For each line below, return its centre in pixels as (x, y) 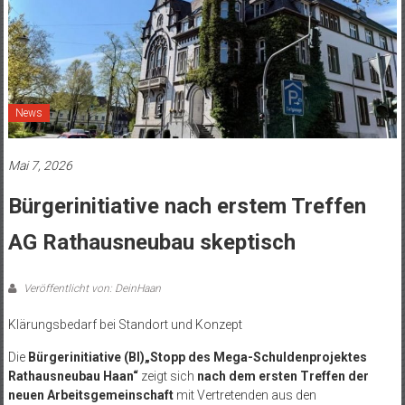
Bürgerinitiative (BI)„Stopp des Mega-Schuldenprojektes (197, 357)
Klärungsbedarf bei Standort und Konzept (125, 324)
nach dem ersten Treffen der (283, 376)
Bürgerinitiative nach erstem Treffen (187, 206)
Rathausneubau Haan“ (73, 376)
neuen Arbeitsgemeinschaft (90, 395)
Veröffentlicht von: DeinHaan (90, 288)
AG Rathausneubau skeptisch (151, 242)
